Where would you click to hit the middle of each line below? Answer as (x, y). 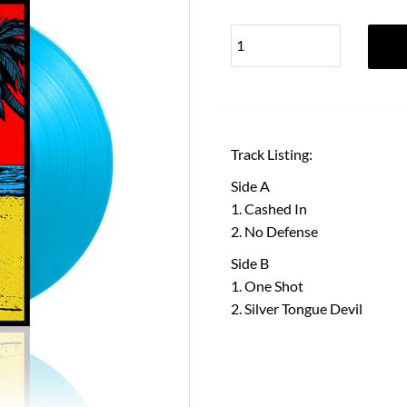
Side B (250, 263)
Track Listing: (272, 154)
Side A (250, 185)
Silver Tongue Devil (303, 308)
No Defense (281, 231)
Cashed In (276, 208)
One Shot (274, 285)
